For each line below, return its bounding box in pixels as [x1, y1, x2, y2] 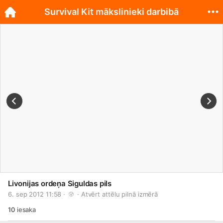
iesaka [14, 206, 36, 214]
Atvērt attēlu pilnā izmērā [81, 190, 158, 198]
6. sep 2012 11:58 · [8, 190, 67, 198]
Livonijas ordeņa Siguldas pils [8, 179, 111, 188]
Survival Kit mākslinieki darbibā [44, 6, 179, 17]
